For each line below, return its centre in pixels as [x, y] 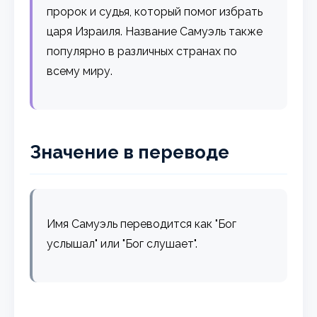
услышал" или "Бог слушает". [122, 243]
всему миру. [80, 71]
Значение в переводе [130, 152]
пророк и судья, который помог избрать [155, 11]
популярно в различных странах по [142, 51]
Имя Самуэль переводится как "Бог [142, 224]
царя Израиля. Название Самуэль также [155, 31]
